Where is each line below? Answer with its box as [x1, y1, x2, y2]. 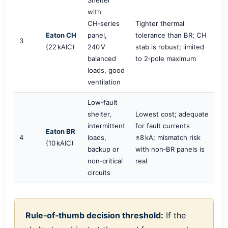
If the [163, 210, 186, 220]
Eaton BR [45, 127, 75, 135]
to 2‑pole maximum [135, 54, 196, 63]
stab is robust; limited [135, 42, 204, 51]
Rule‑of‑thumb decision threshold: [25, 210, 163, 220]
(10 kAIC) [45, 138, 74, 147]
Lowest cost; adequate [135, 109, 209, 118]
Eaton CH [45, 31, 76, 39]
